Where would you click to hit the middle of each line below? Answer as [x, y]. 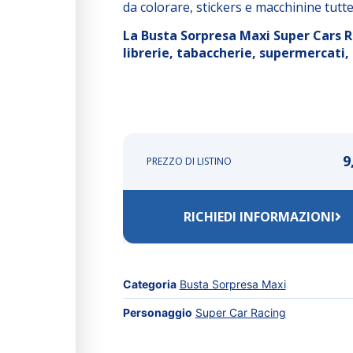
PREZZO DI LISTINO [189, 162]
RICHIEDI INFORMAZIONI [260, 217]
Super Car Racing [240, 313]
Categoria [149, 284]
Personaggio [157, 313]
